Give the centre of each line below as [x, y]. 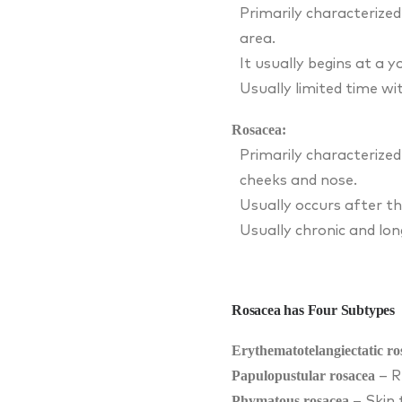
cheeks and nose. [298, 180]
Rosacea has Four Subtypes [313, 310]
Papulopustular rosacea [303, 375]
